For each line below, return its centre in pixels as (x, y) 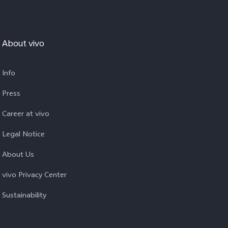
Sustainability (24, 196)
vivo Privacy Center (34, 176)
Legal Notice (23, 135)
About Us (18, 155)
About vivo (23, 45)
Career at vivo (26, 115)
